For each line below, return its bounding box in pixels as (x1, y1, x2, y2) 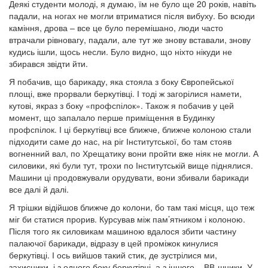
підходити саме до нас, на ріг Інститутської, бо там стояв (9, 135, 232, 147)
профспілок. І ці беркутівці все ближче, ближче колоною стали (9, 123, 251, 135)
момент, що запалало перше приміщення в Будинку (9, 111, 215, 123)
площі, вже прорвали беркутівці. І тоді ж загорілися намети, (9, 87, 242, 99)
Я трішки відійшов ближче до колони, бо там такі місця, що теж (9, 201, 254, 213)
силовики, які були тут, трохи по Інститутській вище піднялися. (9, 159, 253, 171)
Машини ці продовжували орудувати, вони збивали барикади (9, 171, 249, 183)
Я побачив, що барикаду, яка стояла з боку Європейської (9, 75, 234, 87)
